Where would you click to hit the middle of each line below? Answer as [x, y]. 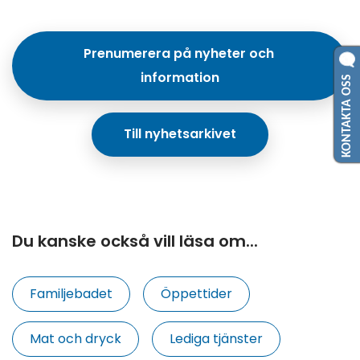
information [180, 77]
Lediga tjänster [216, 339]
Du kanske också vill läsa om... [135, 241]
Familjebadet [71, 294]
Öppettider [196, 294]
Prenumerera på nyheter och [178, 53]
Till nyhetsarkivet [180, 134]
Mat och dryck [76, 339]
